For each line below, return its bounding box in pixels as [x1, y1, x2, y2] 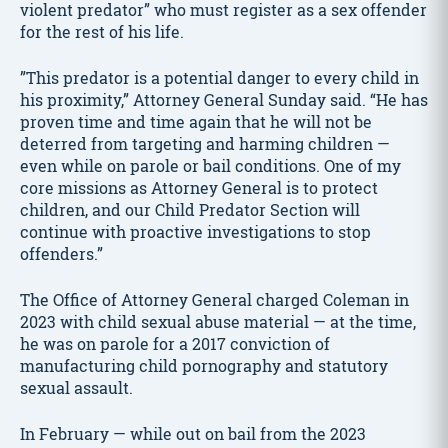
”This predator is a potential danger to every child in [20, 66, 419, 89]
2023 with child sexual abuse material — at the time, [20, 310, 416, 333]
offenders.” [20, 242, 103, 265]
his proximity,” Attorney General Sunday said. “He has [20, 88, 428, 111]
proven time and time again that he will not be [20, 110, 372, 133]
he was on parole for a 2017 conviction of [20, 332, 330, 355]
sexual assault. [20, 376, 133, 399]
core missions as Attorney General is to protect [20, 176, 378, 199]
